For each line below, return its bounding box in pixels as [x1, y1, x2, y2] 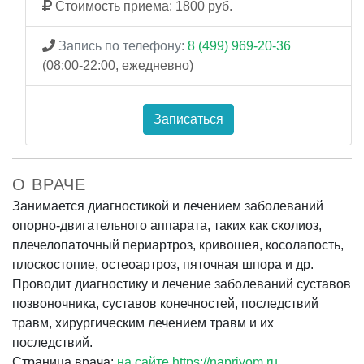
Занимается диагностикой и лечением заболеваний [12, 198, 323, 213]
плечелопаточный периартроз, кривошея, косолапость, [12, 237, 344, 252]
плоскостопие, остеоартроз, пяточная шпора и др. [12, 257, 314, 271]
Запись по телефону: [58, 38, 184, 53]
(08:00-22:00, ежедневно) [42, 58, 193, 72]
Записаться [154, 111, 223, 126]
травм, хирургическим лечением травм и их [12, 315, 274, 330]
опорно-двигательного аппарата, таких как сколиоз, [12, 218, 322, 232]
